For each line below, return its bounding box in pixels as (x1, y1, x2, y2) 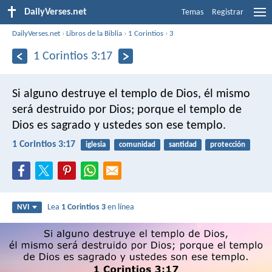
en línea (106, 203, 135, 212)
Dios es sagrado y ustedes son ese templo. (12, 119, 226, 132)
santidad (168, 140, 197, 149)
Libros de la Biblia (66, 29, 123, 38)
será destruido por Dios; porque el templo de (12, 103, 242, 116)
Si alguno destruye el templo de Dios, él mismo (12, 87, 250, 100)
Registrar (212, 8, 243, 17)
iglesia (85, 140, 106, 149)
